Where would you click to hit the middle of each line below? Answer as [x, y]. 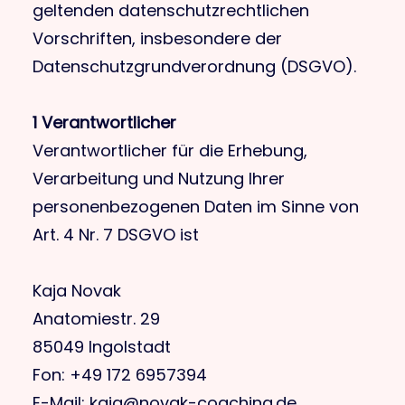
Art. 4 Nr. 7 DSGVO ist [116, 235]
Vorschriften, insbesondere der [157, 38]
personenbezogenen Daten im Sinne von [196, 207]
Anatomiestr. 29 [96, 319]
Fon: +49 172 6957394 [120, 375]
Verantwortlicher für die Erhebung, [170, 151]
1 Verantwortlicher [104, 122]
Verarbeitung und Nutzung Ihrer [159, 179]
